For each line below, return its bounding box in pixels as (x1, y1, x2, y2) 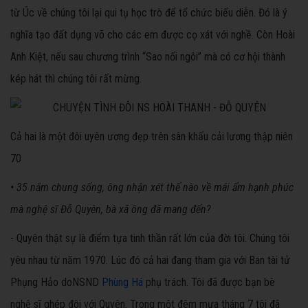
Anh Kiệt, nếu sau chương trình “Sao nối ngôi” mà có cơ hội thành (10, 50, 285, 64)
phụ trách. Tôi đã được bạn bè (143, 276, 275, 289)
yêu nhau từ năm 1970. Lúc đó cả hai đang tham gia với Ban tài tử (10, 254, 290, 267)
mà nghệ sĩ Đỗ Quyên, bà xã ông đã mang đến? (10, 203, 211, 217)
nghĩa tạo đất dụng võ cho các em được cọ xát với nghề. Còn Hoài (10, 28, 295, 42)
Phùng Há (102, 276, 143, 289)
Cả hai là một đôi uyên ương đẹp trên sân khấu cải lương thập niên (10, 130, 293, 144)
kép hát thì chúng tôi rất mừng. (10, 72, 142, 86)
